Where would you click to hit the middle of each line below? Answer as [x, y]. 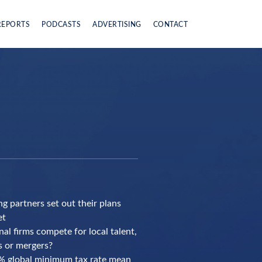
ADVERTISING [117, 25]
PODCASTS [61, 25]
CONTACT [170, 25]
